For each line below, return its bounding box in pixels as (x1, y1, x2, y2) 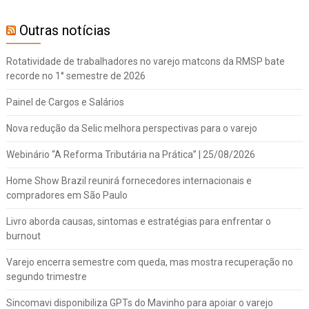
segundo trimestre (6, 271, 87, 283)
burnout (6, 230, 41, 242)
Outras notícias (19, 22, 110, 39)
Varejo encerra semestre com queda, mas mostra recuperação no (6, 257, 293, 268)
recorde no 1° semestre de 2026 (6, 70, 146, 82)
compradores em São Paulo (6, 190, 128, 201)
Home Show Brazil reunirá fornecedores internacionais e (6, 175, 252, 187)
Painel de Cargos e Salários (6, 97, 124, 108)
